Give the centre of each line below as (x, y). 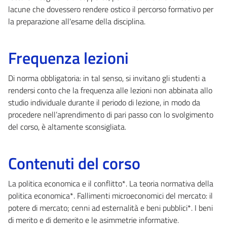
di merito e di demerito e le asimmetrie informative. (93, 220)
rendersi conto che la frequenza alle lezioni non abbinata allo (110, 90)
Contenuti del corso (74, 163)
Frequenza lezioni (68, 58)
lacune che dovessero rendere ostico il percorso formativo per (111, 9)
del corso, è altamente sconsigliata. (67, 126)
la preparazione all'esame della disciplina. (77, 21)
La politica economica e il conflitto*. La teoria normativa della (111, 183)
